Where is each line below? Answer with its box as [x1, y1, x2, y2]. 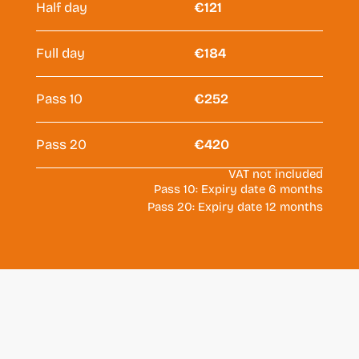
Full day [35, 44, 85, 62]
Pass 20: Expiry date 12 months [147, 199, 324, 214]
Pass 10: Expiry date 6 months [154, 181, 324, 196]
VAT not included [228, 166, 324, 181]
